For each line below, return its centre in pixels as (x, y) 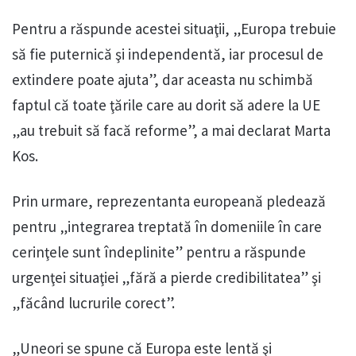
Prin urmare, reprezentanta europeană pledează (169, 201)
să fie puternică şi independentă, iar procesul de (168, 54)
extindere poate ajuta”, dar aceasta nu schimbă (163, 79)
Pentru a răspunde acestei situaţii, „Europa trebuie (174, 28)
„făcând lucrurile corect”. (93, 302)
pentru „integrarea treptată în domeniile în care (167, 226)
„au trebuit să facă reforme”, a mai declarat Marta (171, 130)
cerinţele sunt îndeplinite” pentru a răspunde (159, 252)
